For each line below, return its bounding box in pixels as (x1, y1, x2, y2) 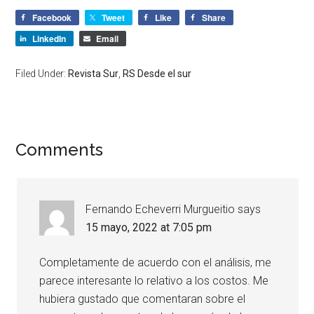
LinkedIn (32, 32, 67, 45)
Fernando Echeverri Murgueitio (86, 203, 235, 216)
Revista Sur (68, 68, 119, 79)
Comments (15, 139, 104, 160)
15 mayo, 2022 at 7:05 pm (86, 221, 212, 234)
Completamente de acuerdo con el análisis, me (39, 256, 272, 269)
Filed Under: (15, 68, 69, 79)
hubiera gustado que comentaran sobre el (39, 292, 246, 306)
